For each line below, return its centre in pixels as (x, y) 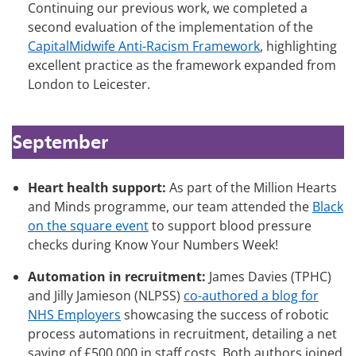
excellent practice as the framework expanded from (182, 66)
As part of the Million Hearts (252, 188)
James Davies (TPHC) (269, 277)
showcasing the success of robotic (225, 315)
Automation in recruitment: (117, 277)
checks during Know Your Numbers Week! (153, 245)
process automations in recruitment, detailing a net (182, 334)
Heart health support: (97, 188)
